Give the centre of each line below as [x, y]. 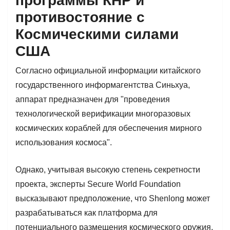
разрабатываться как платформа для [87, 213]
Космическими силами [97, 34]
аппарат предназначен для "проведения [93, 99]
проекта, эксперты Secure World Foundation [98, 184]
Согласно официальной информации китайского [108, 70]
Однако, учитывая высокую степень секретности [108, 169]
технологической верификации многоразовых [103, 113]
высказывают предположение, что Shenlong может [113, 198]
